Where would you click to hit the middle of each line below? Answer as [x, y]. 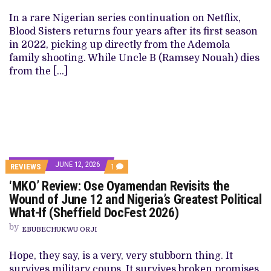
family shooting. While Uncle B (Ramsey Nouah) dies [134, 58]
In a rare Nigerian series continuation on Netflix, [125, 18]
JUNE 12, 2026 [77, 164]
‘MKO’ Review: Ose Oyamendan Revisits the [119, 186]
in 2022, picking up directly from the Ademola [119, 45]
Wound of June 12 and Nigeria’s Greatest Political [135, 199]
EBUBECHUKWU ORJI [60, 230]
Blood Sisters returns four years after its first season [133, 31]
